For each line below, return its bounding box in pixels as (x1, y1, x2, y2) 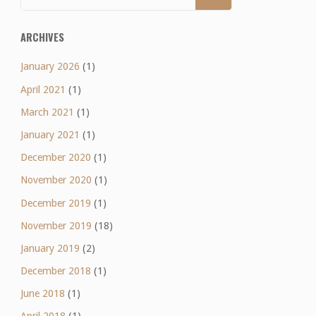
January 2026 (20, 61, 80, 73)
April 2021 (20, 83, 66, 95)
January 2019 (20, 242, 80, 254)
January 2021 (20, 128, 80, 140)
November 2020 (20, 174, 92, 186)
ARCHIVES (20, 30, 64, 45)
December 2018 (20, 265, 91, 277)
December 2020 (20, 152, 91, 164)
